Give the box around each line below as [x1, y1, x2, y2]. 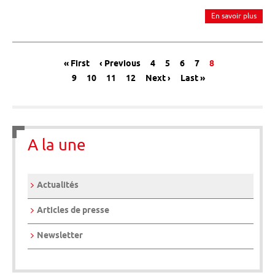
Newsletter [37, 230, 83, 242]
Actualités [37, 180, 79, 192]
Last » [180, 73, 205, 85]
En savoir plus [211, 11, 257, 21]
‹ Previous [99, 58, 141, 70]
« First [63, 58, 90, 70]
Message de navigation [12, 42, 106, 54]
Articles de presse [37, 205, 109, 217]
